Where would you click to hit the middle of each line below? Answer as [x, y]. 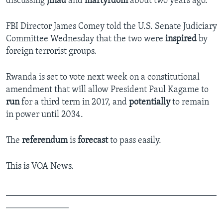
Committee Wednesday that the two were [86, 39]
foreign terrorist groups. [51, 52]
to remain [191, 103]
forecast [93, 141]
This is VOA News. [40, 167]
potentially [151, 103]
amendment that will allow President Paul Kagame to [107, 90]
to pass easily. [135, 141]
